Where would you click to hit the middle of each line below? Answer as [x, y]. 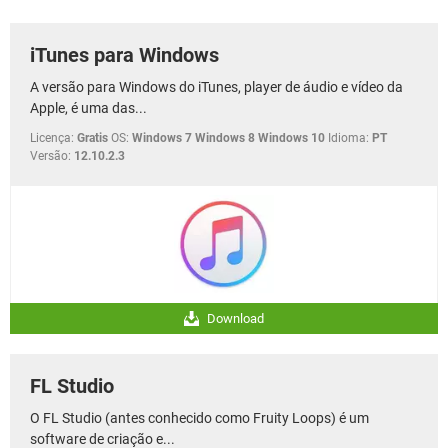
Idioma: [348, 137]
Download [234, 318]
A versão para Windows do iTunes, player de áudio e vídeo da [216, 86]
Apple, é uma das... [88, 107]
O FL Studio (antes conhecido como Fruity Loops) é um [199, 417]
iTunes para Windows [124, 54]
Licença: [52, 137]
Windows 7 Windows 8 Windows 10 [228, 137]
